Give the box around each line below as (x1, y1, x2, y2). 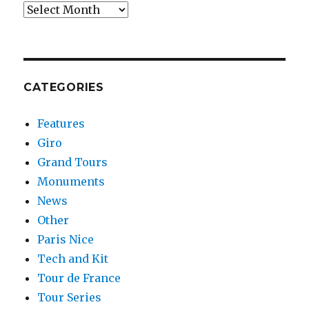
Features (37, 117, 86, 131)
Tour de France (37, 271, 121, 286)
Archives (23, 2, 73, 17)
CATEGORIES (23, 81, 104, 94)
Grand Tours (37, 155, 108, 170)
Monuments (37, 175, 106, 189)
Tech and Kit (37, 252, 109, 266)
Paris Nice (37, 232, 94, 247)
